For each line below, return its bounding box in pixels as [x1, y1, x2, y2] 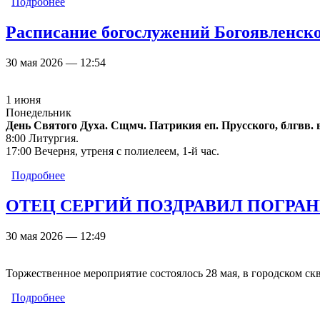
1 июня [6, 94, 41, 106]
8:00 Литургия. [6, 132, 79, 145]
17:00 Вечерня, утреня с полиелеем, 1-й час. [6, 145, 219, 158]
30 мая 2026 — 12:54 [6, 56, 106, 69]
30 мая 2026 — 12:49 [6, 229, 106, 242]
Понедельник [6, 106, 71, 119]
